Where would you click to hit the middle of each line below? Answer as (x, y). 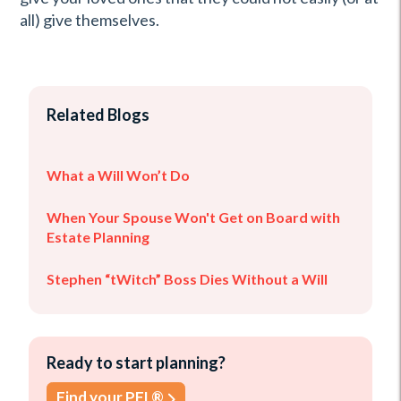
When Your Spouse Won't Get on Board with (193, 217)
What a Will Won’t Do (118, 175)
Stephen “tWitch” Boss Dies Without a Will (187, 279)
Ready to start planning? (136, 363)
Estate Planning (98, 237)
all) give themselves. (90, 20)
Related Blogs (98, 115)
